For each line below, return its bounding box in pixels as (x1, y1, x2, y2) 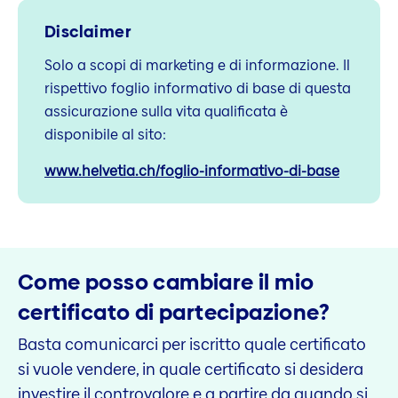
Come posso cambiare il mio (18, 267, 314, 297)
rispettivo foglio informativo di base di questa (44, 77, 351, 99)
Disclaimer (44, 20, 131, 44)
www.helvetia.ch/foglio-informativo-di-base (44, 161, 339, 182)
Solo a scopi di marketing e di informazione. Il (44, 54, 350, 76)
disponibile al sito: (44, 123, 166, 145)
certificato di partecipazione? (18, 297, 330, 327)
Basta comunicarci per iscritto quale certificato (18, 332, 366, 355)
